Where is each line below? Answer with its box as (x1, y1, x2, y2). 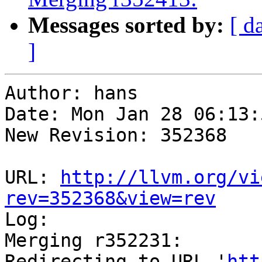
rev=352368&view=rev (5, 188, 216, 209)
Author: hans (5, 82, 138, 104)
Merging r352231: (5, 230, 182, 251)
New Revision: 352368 (5, 125, 227, 146)
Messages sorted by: (28, 12, 224, 38)
